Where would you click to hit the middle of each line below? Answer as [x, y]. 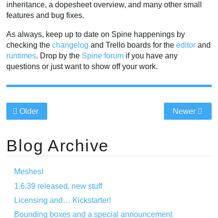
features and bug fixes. [45, 15]
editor [186, 45]
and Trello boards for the [133, 45]
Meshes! [29, 172]
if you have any [151, 56]
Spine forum [103, 56]
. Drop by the [59, 56]
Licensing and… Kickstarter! [63, 200]
